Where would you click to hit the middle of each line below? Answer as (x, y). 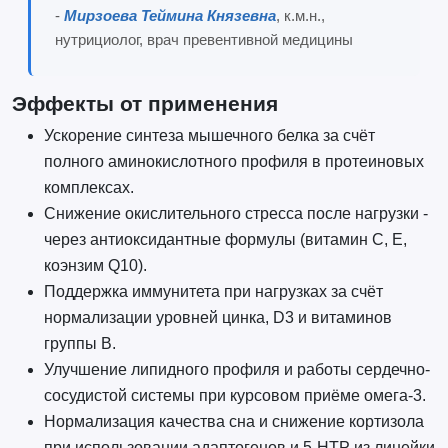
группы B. (79, 343)
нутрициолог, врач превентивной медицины (203, 39)
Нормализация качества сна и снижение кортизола (233, 421)
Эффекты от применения (144, 103)
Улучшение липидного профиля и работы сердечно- (236, 369)
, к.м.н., (300, 15)
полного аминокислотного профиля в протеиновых (233, 161)
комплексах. (88, 187)
